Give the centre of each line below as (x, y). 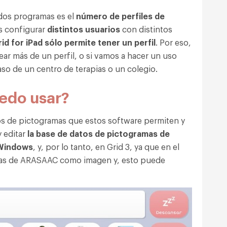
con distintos (146, 29)
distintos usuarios (83, 29)
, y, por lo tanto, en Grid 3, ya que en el (106, 146)
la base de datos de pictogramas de (99, 133)
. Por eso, (173, 42)
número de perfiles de (120, 15)
